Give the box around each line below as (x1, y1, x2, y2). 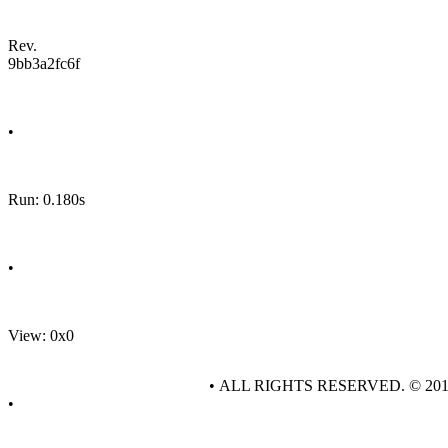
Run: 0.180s (8, 191, 85, 208)
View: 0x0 (8, 327, 74, 344)
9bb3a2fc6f (8, 55, 80, 72)
